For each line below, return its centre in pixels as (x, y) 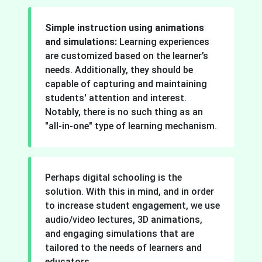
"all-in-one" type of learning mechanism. (131, 126)
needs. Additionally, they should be (119, 70)
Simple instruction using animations (125, 27)
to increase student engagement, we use (132, 205)
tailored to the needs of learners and (123, 247)
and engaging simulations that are (120, 233)
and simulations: (81, 42)
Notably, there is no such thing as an (124, 112)
